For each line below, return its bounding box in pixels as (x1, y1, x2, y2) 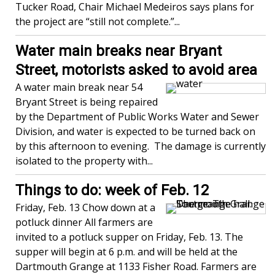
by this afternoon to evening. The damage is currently (15, 139, 266, 153)
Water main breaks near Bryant (15, 42, 222, 60)
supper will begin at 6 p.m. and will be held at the (15, 245, 238, 258)
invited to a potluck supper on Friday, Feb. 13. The (15, 230, 243, 244)
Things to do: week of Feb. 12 (15, 182, 209, 199)
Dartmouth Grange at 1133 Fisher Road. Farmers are (15, 260, 257, 273)
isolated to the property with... (15, 154, 153, 168)
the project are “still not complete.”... (15, 15, 180, 28)
